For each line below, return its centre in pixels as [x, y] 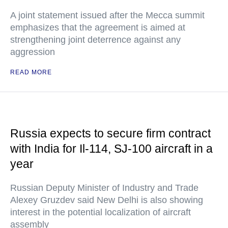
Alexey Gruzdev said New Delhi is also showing [107, 200]
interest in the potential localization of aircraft [101, 212]
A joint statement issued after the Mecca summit [107, 15]
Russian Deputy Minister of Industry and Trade [104, 188]
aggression [33, 52]
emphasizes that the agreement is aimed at [98, 27]
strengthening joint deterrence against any [95, 40]
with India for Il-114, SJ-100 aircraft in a [111, 149]
